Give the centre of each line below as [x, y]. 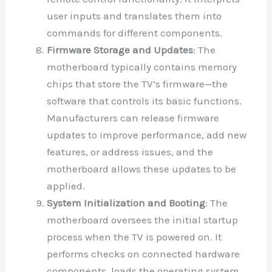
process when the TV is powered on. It [134, 237]
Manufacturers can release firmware [133, 118]
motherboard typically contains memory [142, 67]
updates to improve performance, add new [147, 135]
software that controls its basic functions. [144, 101]
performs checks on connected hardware [144, 254]
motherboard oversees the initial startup [143, 220]
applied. [66, 186]
